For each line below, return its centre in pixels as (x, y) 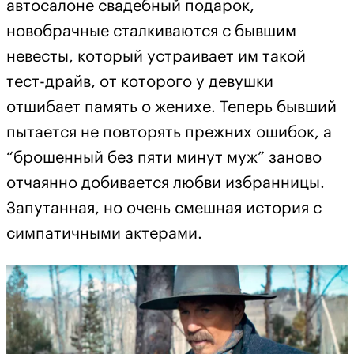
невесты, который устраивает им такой (156, 57)
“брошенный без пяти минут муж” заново (164, 158)
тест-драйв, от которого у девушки (140, 82)
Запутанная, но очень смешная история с (164, 209)
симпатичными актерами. (104, 234)
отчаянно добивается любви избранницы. (166, 183)
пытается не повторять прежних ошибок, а (169, 133)
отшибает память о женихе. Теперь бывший (171, 107)
